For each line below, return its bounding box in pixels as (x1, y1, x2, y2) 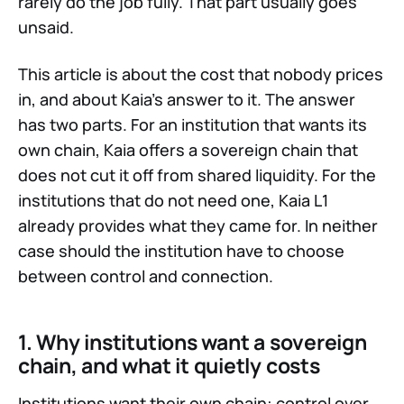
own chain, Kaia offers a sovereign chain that (18, 139, 358, 161)
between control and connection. (18, 265, 273, 288)
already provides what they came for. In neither (18, 215, 378, 237)
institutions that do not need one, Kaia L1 (18, 189, 328, 212)
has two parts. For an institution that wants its (18, 114, 367, 136)
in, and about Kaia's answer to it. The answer (18, 88, 355, 111)
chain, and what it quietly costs (18, 351, 320, 381)
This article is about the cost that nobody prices (18, 63, 383, 86)
